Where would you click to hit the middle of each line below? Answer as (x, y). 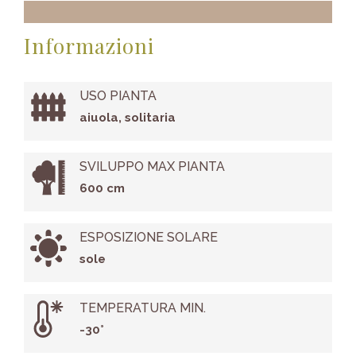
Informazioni (89, 46)
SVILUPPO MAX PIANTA (152, 167)
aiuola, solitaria (127, 118)
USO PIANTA (118, 96)
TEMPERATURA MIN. (142, 308)
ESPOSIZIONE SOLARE (148, 238)
